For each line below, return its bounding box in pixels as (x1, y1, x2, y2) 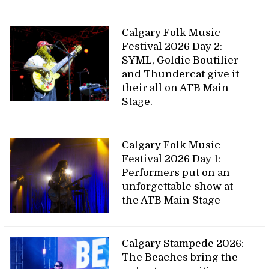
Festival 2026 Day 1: (122, 153, 221, 165)
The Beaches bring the (122, 252, 238, 264)
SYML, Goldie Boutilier (122, 55, 239, 67)
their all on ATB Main (122, 82, 229, 94)
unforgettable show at (122, 181, 234, 193)
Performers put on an (122, 167, 231, 179)
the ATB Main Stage (122, 195, 223, 207)
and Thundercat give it (122, 68, 240, 80)
